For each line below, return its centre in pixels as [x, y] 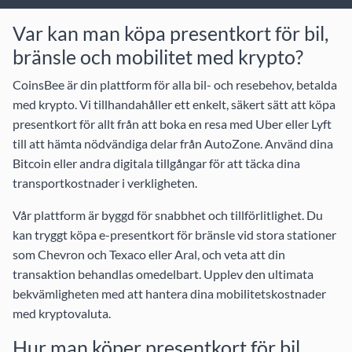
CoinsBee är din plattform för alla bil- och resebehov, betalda [175, 85]
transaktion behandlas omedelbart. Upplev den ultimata [163, 274]
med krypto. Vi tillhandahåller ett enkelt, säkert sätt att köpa [174, 104]
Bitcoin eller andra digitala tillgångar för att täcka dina [156, 163]
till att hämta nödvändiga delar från [108, 144]
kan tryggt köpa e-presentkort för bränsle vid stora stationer [174, 235]
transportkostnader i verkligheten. [105, 183]
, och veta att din [241, 255]
